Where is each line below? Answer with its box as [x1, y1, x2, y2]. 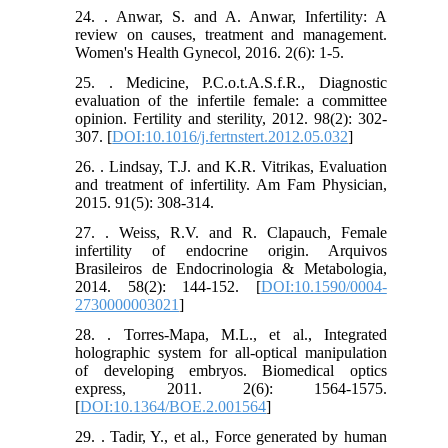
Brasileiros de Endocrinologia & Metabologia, [75, 260, 387, 278]
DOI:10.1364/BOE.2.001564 [80, 398, 267, 416]
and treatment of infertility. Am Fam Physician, [75, 176, 387, 194]
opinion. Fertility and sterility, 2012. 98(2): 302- [75, 110, 387, 128]
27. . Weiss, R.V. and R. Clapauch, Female [75, 224, 387, 242]
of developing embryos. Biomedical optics [75, 362, 387, 380]
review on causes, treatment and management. [75, 26, 387, 44]
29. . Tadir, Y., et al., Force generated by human [75, 428, 387, 446]
